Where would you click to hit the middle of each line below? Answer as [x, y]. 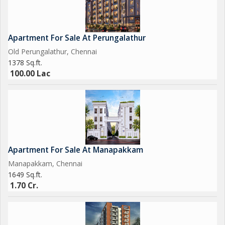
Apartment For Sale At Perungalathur [77, 38]
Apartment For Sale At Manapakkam [76, 150]
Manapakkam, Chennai [45, 163]
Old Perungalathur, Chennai [52, 51]
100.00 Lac [30, 74]
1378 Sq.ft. [25, 63]
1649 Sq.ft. [25, 175]
